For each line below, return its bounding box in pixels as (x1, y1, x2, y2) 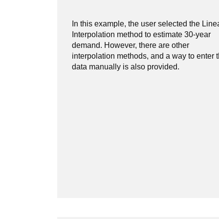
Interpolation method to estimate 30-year (72, 30, 211, 39)
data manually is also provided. (72, 63, 179, 71)
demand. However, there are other (72, 41, 189, 49)
